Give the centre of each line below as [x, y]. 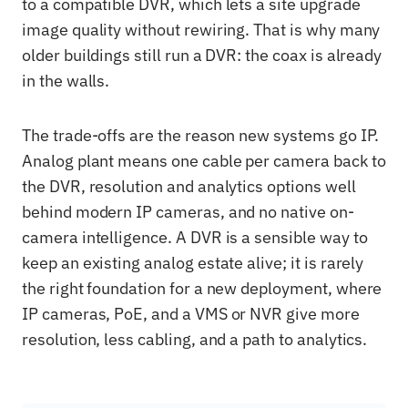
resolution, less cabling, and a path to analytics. [195, 339]
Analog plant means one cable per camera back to [204, 161]
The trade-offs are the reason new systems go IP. [201, 135]
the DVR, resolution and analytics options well [189, 186]
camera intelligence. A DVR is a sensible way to [195, 237]
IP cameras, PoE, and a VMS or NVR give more [191, 314]
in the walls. [66, 81]
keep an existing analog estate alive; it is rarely [193, 263]
